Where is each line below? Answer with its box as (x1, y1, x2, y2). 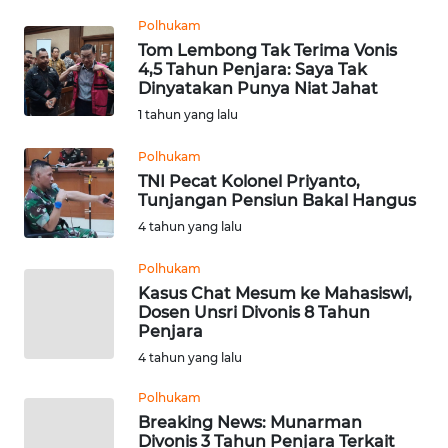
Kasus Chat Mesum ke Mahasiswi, (138, 283, 412, 303)
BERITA (28, 63, 71, 81)
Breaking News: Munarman (138, 412, 362, 432)
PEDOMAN (28, 338, 91, 356)
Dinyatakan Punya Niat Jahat (138, 78, 378, 98)
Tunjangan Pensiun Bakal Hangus (138, 190, 416, 210)
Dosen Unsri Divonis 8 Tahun (138, 302, 370, 322)
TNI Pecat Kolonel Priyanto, (138, 171, 360, 191)
